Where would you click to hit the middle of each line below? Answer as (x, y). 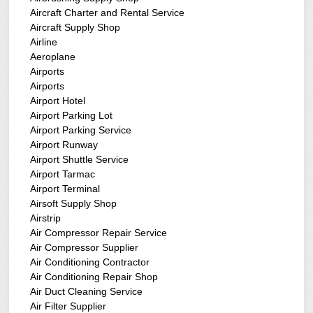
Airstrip (46, 218)
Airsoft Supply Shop (74, 204)
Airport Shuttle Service (80, 160)
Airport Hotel (58, 101)
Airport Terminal (65, 189)
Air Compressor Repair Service (99, 233)
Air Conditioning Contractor (90, 262)
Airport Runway (64, 145)
